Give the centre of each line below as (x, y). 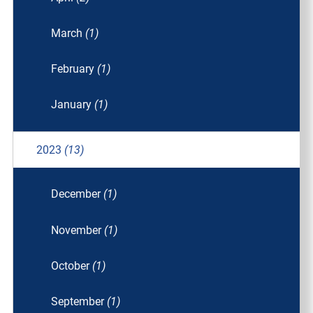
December (78, 194)
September (79, 301)
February (74, 69)
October (72, 265)
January (73, 105)
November (78, 230)
